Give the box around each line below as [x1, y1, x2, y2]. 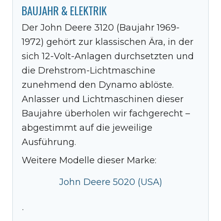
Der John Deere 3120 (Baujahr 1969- [22, 22, 180, 33]
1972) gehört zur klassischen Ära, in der [22, 36, 193, 47]
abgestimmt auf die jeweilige [22, 122, 152, 133]
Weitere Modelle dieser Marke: [22, 154, 156, 166]
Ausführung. [22, 136, 76, 147]
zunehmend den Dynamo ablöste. [22, 79, 174, 90]
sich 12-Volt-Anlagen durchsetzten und [22, 50, 194, 62]
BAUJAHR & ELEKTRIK [22, 2, 107, 18]
